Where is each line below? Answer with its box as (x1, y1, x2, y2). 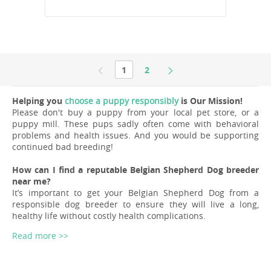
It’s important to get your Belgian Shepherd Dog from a (12, 187, 259, 199)
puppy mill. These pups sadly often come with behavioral (12, 118, 259, 130)
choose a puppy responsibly (65, 95, 178, 107)
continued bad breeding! (12, 141, 113, 153)
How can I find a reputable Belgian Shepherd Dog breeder (12, 164, 259, 176)
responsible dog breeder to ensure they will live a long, (12, 198, 259, 211)
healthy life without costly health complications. (12, 210, 206, 222)
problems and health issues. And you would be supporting (12, 129, 259, 142)
